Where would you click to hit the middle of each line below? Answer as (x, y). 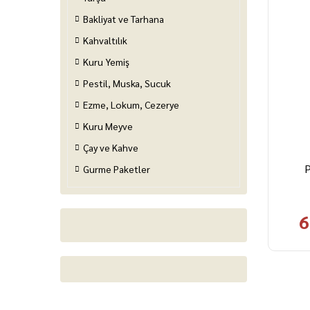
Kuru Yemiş (106, 62)
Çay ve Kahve (111, 147)
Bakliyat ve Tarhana (124, 19)
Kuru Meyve (108, 126)
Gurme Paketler (117, 169)
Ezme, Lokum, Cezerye (131, 104)
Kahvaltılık (105, 40)
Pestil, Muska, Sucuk (127, 83)
